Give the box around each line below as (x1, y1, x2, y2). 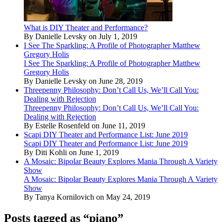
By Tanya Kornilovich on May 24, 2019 (24, 192, 150, 201)
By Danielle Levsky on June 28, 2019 (24, 76, 143, 85)
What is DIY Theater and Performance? (24, 23, 148, 32)
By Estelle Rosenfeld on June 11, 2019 (24, 121, 145, 130)
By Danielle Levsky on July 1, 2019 (24, 32, 137, 41)
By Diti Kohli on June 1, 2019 (24, 148, 119, 157)
